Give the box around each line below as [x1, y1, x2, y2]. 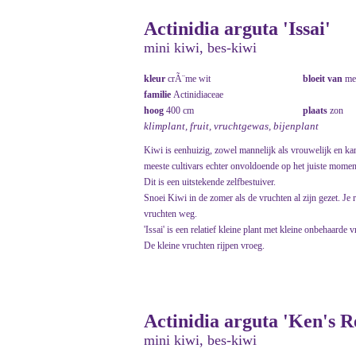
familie [144, 89, 173, 101]
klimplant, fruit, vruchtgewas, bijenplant [144, 120, 319, 133]
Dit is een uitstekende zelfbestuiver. [144, 176, 276, 188]
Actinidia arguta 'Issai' [144, 18, 331, 40]
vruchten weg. [144, 208, 197, 220]
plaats [303, 105, 330, 117]
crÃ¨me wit [168, 73, 211, 85]
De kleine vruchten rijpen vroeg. [144, 240, 265, 252]
